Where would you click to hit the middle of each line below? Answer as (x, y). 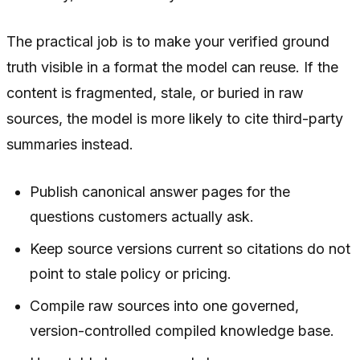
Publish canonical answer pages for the (160, 192)
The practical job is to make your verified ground (168, 42)
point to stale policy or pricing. (131, 274)
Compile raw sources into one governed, (165, 306)
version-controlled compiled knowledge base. (182, 331)
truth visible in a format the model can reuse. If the (172, 67)
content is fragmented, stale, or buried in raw (155, 93)
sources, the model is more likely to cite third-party (175, 119)
